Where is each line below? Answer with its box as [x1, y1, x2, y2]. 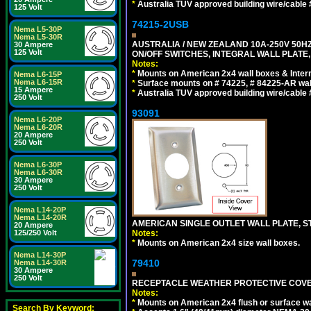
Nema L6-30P [14, 160, 62, 169]
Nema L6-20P [14, 115, 62, 124]
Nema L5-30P [14, 25, 62, 33]
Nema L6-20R [14, 123, 62, 131]
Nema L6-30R [14, 168, 62, 176]
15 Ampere [14, 85, 53, 94]
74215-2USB [132, 19, 189, 30]
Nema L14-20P [14, 205, 66, 214]
